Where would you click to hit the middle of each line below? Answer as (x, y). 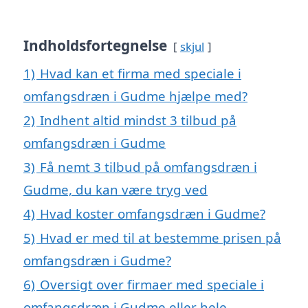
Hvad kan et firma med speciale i (141, 74)
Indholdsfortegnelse (95, 46)
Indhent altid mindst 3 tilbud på (138, 120)
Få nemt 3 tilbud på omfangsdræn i (148, 167)
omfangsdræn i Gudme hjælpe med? (135, 96)
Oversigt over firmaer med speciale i (152, 285)
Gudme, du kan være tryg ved (115, 190)
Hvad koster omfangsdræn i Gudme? (153, 214)
